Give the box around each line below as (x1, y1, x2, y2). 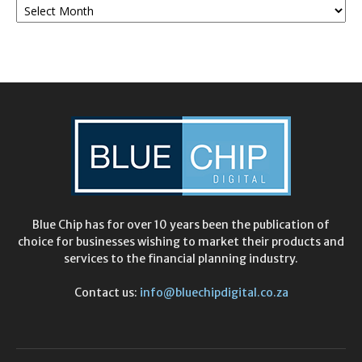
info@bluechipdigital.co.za (139, 285, 288, 301)
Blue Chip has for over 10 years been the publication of (32, 217, 330, 233)
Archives (16, 6, 60, 22)
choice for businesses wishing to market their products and (18, 234, 344, 250)
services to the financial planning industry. (64, 251, 298, 267)
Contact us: (74, 285, 140, 301)
